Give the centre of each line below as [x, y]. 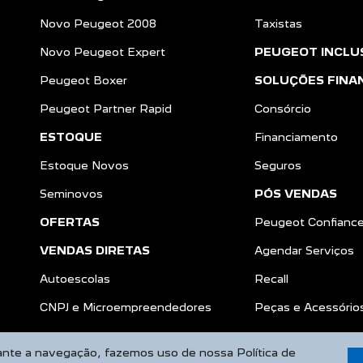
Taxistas [278, 23]
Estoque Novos [84, 165]
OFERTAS [70, 222]
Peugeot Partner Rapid [106, 109]
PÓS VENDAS [296, 194]
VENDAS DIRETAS [95, 250]
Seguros [278, 165]
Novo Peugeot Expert [102, 52]
